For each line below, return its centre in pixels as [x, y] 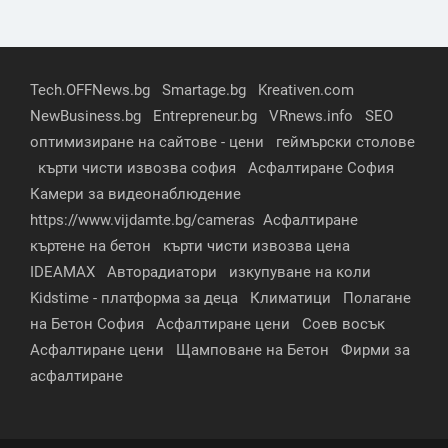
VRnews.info [311, 115]
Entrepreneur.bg [205, 115]
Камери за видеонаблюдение [135, 193]
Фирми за [375, 349]
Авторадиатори [162, 271]
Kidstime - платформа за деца [134, 297]
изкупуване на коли [300, 271]
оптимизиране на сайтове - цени [147, 141]
